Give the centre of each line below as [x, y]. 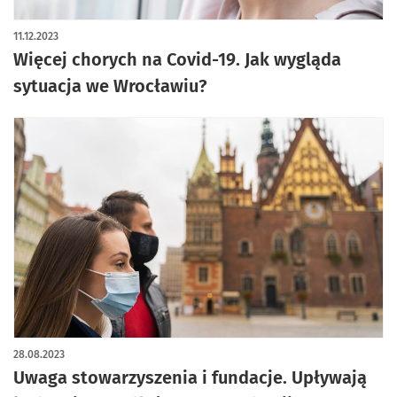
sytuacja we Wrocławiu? [110, 86]
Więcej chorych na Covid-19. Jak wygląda [177, 59]
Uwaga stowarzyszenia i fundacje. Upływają [190, 378]
